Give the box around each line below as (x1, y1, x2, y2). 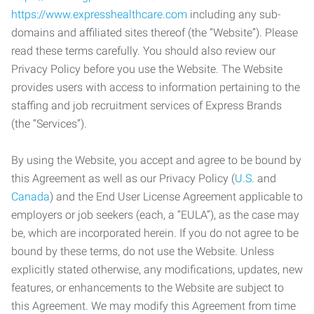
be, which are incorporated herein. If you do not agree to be (11, 226, 299, 240)
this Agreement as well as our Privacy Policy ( (11, 172, 235, 185)
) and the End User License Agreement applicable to (50, 190, 303, 203)
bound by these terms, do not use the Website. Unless (11, 245, 274, 258)
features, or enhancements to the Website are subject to (11, 281, 284, 294)
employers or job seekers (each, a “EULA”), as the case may (11, 208, 299, 221)
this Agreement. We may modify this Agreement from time (11, 299, 296, 313)
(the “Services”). (11, 117, 90, 130)
